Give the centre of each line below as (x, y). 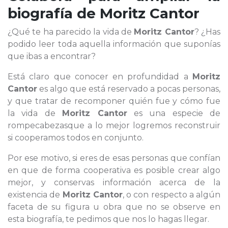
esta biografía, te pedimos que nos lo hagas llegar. (108, 219)
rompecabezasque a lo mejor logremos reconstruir (114, 125)
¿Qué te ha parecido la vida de (71, 32)
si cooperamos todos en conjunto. (76, 138)
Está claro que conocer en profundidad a (100, 77)
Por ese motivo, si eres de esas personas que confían (114, 158)
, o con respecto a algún (171, 195)
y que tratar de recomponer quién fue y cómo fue (114, 101)
